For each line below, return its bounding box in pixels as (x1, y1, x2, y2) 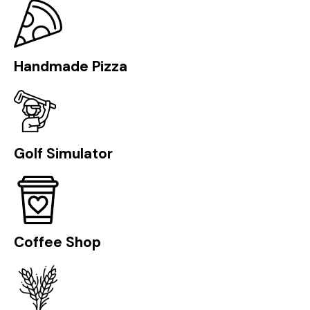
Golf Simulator (14, 143, 113, 163)
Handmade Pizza (14, 56, 127, 75)
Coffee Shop (14, 232, 101, 252)
